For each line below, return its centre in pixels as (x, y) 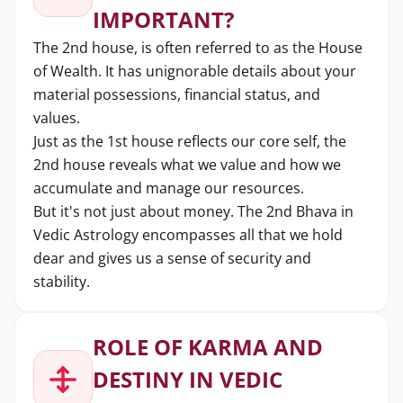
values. (57, 118)
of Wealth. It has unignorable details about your (195, 71)
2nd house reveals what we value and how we (187, 165)
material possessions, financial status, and (177, 94)
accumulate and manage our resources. (169, 188)
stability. (62, 282)
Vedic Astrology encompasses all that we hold (188, 235)
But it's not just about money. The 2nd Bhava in (193, 211)
